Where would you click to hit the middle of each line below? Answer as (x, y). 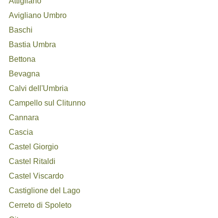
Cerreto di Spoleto (40, 205)
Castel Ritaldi (32, 161)
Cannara (24, 118)
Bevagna (25, 74)
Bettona (22, 59)
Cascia (21, 132)
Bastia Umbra (33, 45)
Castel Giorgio (34, 147)
